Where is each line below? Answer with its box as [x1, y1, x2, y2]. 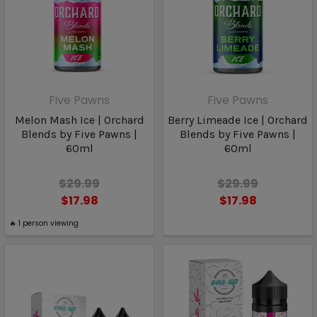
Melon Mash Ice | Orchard [14, 113, 144, 127]
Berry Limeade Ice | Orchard [168, 113, 308, 127]
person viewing [21, 218, 79, 229]
